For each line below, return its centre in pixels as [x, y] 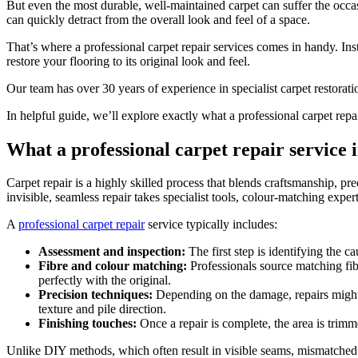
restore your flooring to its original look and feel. [128, 61]
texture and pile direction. [102, 309]
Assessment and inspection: [112, 252]
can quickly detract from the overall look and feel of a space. [158, 19]
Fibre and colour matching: [113, 266]
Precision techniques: [95, 295]
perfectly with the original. [105, 280]
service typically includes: [211, 225]
